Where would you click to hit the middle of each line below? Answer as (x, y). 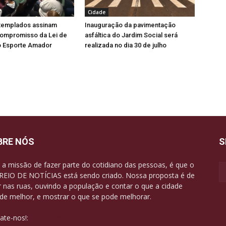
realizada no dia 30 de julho (126, 45)
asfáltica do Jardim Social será (131, 35)
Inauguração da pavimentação (130, 25)
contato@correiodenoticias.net (81, 218)
